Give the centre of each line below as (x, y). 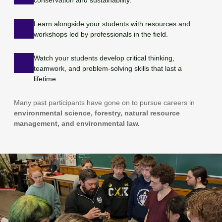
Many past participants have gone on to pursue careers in (105, 102)
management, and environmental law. (77, 123)
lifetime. (46, 79)
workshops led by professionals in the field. (101, 34)
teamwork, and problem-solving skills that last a (108, 68)
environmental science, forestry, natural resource (97, 113)
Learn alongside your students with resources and (112, 24)
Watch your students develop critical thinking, (104, 58)
